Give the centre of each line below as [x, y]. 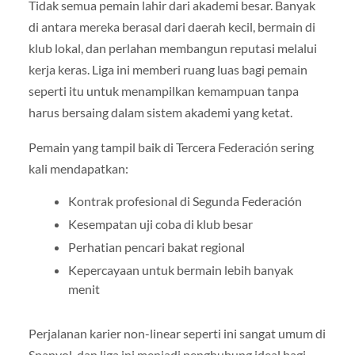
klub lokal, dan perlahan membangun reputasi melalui [172, 48]
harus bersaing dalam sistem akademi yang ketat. [160, 113]
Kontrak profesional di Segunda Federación [185, 200]
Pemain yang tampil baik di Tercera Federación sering [171, 147]
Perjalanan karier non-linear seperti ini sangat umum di [177, 333]
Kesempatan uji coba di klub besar [160, 223]
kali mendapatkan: [78, 168]
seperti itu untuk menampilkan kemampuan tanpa [163, 91]
